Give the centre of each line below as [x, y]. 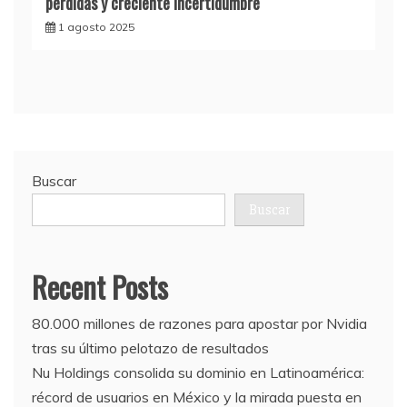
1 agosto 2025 [96, 26]
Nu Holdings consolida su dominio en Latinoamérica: [198, 372]
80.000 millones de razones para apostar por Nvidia [199, 323]
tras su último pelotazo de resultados [150, 347]
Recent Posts [100, 286]
